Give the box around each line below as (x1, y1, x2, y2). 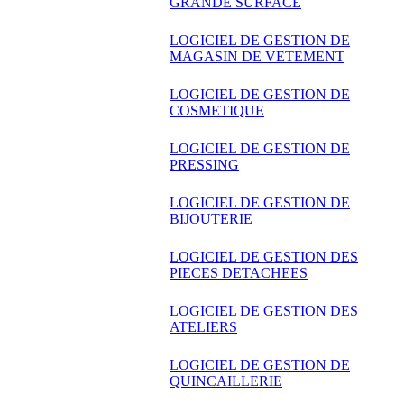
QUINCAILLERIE (170, 373, 282, 390)
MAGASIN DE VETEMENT (170, 49, 344, 65)
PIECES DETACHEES (170, 265, 308, 281)
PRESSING (170, 157, 239, 173)
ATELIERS (170, 319, 237, 335)
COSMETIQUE (170, 103, 264, 119)
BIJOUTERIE (170, 211, 252, 227)
